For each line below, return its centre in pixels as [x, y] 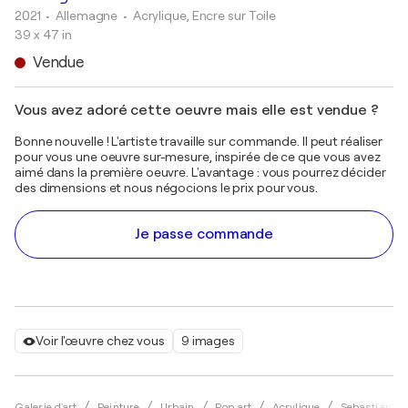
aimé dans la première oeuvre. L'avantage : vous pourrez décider [200, 172]
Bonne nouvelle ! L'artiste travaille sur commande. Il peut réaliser [199, 141]
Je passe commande [204, 234]
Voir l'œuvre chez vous [100, 341]
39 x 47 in [43, 35]
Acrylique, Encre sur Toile [204, 15]
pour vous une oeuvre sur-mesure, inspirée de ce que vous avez [198, 157]
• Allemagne [83, 15]
